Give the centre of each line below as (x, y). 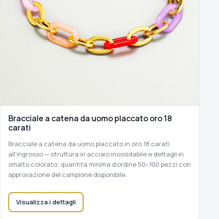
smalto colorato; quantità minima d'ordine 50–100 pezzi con (99, 164)
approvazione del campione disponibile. (67, 175)
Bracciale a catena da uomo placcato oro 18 (90, 119)
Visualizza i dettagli (46, 202)
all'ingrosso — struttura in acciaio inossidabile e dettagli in (96, 154)
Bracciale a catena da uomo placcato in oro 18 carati (89, 144)
